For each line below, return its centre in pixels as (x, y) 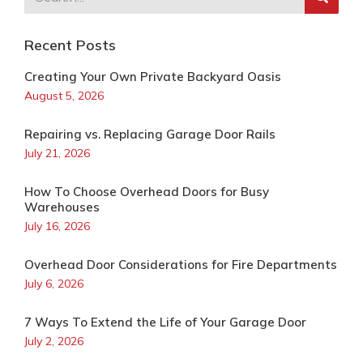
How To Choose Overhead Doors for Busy (147, 192)
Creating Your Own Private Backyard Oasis (153, 77)
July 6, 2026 (54, 284)
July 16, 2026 (57, 226)
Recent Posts (70, 45)
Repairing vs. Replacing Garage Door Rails (150, 134)
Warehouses (62, 207)
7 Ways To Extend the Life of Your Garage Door (165, 322)
